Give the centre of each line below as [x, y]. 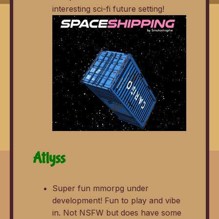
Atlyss [49, 158]
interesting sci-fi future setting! [108, 9]
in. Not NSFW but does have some [117, 212]
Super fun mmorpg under [100, 188]
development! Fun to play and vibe [116, 200]
